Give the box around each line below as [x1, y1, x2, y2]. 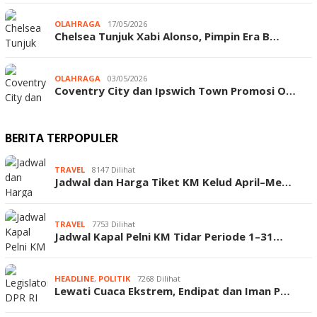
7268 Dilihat [137, 273, 180, 284]
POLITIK [98, 273, 130, 284]
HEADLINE [54, 273, 94, 284]
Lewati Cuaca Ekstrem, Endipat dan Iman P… [54, 284, 290, 299]
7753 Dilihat [92, 219, 135, 230]
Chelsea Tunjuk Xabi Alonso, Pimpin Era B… [54, 29, 279, 44]
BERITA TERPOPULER [5, 130, 118, 146]
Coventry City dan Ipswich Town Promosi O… [54, 83, 296, 98]
